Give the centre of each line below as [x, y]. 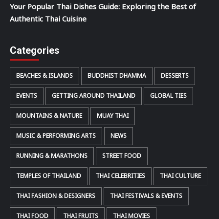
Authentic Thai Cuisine [48, 19]
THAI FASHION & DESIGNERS [56, 196]
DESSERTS [175, 76]
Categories [35, 50]
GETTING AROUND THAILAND [94, 96]
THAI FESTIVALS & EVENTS [146, 196]
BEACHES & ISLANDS [44, 76]
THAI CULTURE [180, 176]
